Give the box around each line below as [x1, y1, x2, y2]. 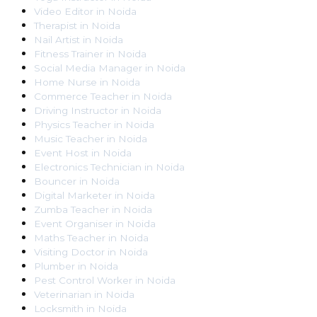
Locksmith [34, 302, 83, 314]
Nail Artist [34, 33, 80, 45]
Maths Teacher [34, 231, 105, 243]
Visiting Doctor [34, 246, 105, 258]
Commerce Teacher [34, 90, 129, 102]
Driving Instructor [34, 104, 118, 116]
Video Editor [34, 5, 93, 17]
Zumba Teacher [34, 203, 109, 215]
